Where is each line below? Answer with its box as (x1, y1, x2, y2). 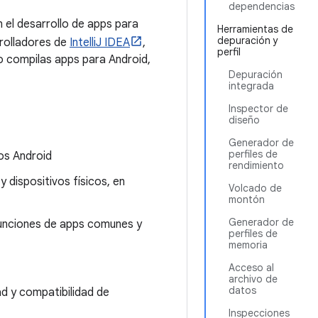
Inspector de (229, 102, 288, 115)
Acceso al (229, 261, 274, 274)
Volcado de (229, 182, 282, 194)
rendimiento (229, 159, 284, 172)
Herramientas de (217, 23, 293, 35)
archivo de (229, 273, 278, 285)
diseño (229, 114, 260, 126)
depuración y (217, 34, 278, 47)
